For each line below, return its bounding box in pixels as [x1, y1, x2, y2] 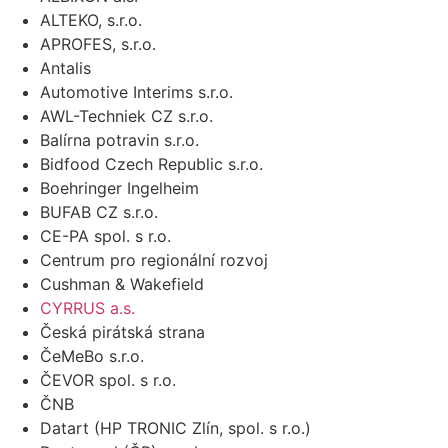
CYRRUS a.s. [40, 298, 135, 319]
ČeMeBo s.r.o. [40, 346, 144, 367]
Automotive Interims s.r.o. [40, 82, 233, 103]
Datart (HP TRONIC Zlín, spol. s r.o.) [40, 418, 311, 439]
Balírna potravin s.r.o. [40, 130, 199, 151]
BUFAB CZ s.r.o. [40, 202, 158, 223]
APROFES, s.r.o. [40, 34, 156, 55]
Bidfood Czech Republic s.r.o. [40, 154, 263, 175]
